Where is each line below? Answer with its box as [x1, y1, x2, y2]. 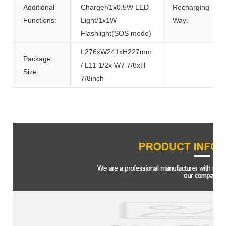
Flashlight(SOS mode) [81, 29, 151, 38]
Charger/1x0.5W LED [81, 3, 149, 12]
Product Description [13, 108, 85, 118]
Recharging [173, 3, 209, 12]
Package [23, 54, 51, 63]
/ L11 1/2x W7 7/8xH [81, 61, 145, 70]
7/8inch [81, 74, 104, 83]
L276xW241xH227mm [81, 48, 152, 56]
